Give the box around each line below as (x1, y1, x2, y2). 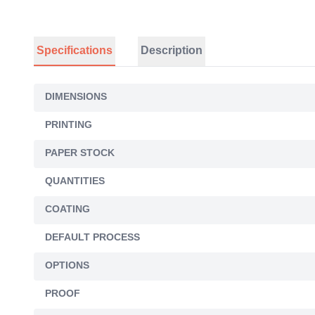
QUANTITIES (45, 175, 105, 187)
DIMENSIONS (45, 91, 107, 103)
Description (141, 44, 202, 57)
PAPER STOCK (45, 147, 115, 159)
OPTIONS (45, 259, 89, 271)
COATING (45, 203, 90, 215)
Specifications (37, 44, 112, 57)
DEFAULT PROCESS (45, 231, 140, 243)
